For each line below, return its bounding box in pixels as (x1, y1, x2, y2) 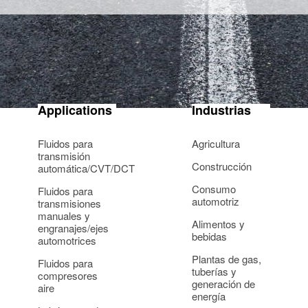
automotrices (38, 233, 96, 247)
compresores (38, 268, 98, 283)
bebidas (192, 229, 227, 243)
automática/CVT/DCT (38, 161, 135, 175)
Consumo (192, 181, 236, 196)
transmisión (38, 148, 90, 163)
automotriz (192, 194, 239, 208)
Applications (38, 101, 112, 119)
